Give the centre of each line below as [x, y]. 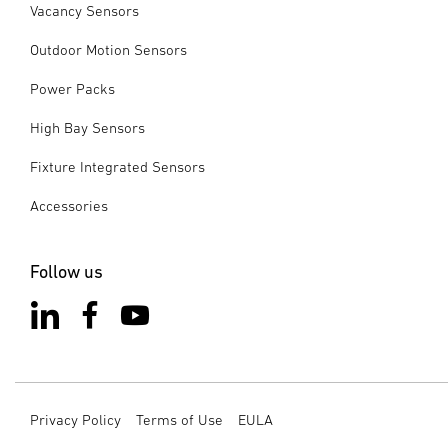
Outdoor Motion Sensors [108, 49]
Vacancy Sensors [84, 10]
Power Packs [72, 88]
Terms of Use [179, 419]
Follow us [66, 271]
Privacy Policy [75, 419]
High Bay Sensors [87, 127]
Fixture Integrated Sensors [117, 166]
